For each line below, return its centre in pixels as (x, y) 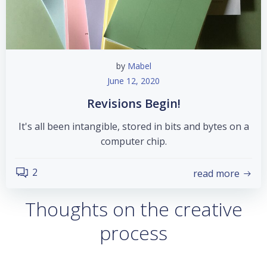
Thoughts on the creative (133, 209)
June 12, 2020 (133, 81)
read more (216, 173)
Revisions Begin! (133, 103)
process (133, 233)
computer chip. (133, 141)
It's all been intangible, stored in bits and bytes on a (133, 126)
